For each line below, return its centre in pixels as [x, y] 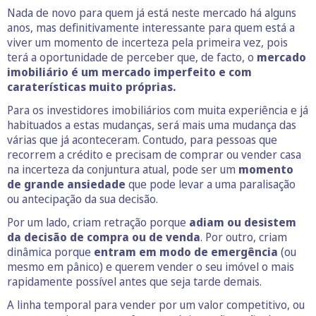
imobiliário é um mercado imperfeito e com [129, 72]
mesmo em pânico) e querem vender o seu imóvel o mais [151, 266]
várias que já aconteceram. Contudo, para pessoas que [142, 139]
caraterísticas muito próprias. [91, 86]
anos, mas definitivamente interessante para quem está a [151, 27]
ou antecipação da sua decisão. [83, 199]
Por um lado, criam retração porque [98, 222]
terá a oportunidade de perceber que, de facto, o [132, 57]
